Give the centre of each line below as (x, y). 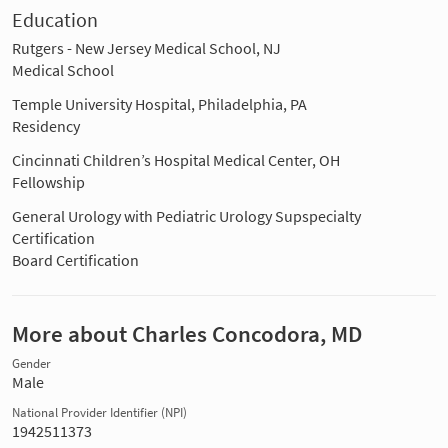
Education (55, 20)
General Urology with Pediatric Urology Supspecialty (186, 216)
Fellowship (48, 182)
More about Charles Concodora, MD (187, 334)
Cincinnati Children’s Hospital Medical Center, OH (176, 160)
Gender (31, 364)
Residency (46, 126)
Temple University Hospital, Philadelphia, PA (159, 104)
